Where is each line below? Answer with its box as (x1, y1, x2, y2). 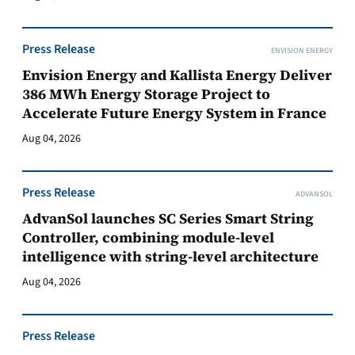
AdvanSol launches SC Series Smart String (22, 208, 314, 228)
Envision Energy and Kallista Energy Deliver (22, 65, 332, 85)
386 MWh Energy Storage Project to (22, 84, 270, 104)
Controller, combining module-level (22, 227, 274, 247)
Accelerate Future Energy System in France (22, 103, 326, 123)
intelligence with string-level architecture (22, 246, 319, 266)
